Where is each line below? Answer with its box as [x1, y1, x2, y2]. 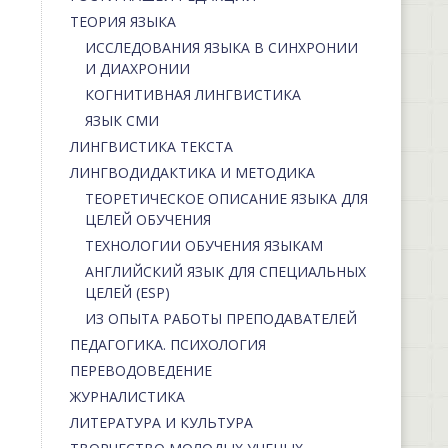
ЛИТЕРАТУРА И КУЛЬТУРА [69, 413, 253, 433]
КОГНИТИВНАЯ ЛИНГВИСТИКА [84, 85, 301, 105]
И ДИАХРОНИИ [84, 59, 190, 79]
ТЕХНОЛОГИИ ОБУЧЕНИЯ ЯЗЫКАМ [84, 236, 323, 256]
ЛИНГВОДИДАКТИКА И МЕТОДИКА [69, 163, 315, 183]
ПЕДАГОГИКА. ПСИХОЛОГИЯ [69, 335, 266, 355]
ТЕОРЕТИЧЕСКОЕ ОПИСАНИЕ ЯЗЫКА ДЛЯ [84, 189, 368, 209]
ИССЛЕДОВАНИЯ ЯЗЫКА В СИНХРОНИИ [84, 38, 358, 58]
